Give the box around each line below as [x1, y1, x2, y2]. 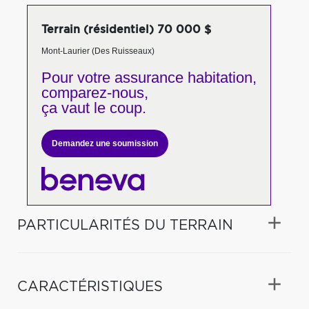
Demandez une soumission [51, 139, 158, 148]
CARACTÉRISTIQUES [17, 279, 163, 294]
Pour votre [41, 69, 110, 86]
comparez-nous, [41, 84, 148, 101]
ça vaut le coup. [41, 99, 146, 117]
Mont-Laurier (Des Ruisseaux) [41, 46, 154, 56]
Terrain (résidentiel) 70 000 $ [41, 24, 211, 35]
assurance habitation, [110, 69, 257, 86]
